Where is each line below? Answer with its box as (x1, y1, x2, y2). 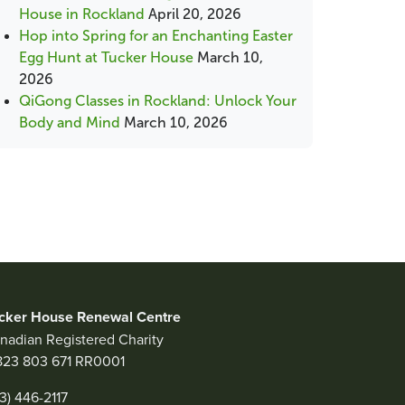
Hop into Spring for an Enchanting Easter (19, 28, 293, 43)
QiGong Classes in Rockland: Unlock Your (19, 93, 297, 108)
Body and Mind (19, 115, 120, 130)
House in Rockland (19, 6, 145, 22)
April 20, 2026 (148, 6, 241, 22)
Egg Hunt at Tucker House (19, 50, 193, 65)
